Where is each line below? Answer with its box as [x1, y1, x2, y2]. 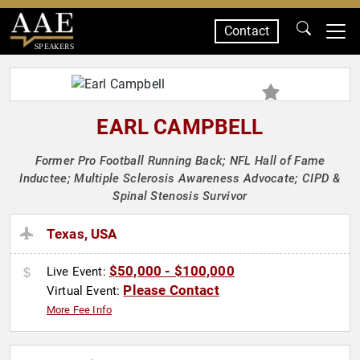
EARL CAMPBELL [96, 115, 264, 139]
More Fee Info [47, 304, 112, 317]
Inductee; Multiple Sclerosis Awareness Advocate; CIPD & [19, 171, 341, 186]
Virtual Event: [47, 284, 124, 299]
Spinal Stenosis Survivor [112, 189, 247, 203]
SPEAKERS [34, 41, 74, 51]
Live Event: [47, 264, 109, 280]
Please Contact [123, 282, 219, 299]
